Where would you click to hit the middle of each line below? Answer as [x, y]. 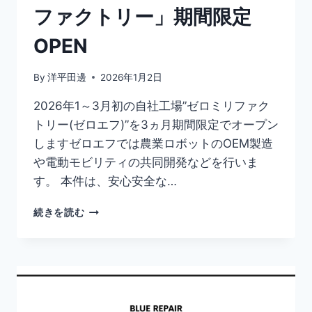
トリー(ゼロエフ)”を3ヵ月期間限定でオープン [156, 124]
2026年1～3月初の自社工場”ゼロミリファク [151, 106]
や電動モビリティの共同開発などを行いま [146, 162]
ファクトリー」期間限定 [142, 17]
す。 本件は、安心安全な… [105, 181]
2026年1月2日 [132, 77]
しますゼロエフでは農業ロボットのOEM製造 [153, 143]
